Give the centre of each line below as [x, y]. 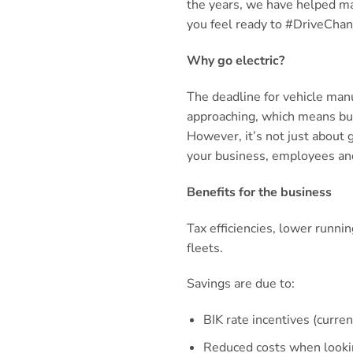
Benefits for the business [261, 192]
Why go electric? [237, 61]
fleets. [206, 248]
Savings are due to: [242, 284]
